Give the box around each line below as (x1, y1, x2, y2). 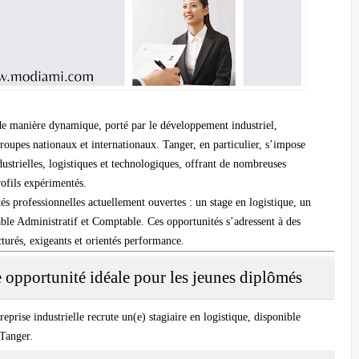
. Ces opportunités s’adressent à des (141, 216, 301, 228)
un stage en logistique (196, 196, 293, 209)
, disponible (248, 311, 301, 324)
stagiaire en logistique (149, 311, 248, 324)
